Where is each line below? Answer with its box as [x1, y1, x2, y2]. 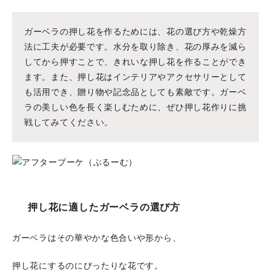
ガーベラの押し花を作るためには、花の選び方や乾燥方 [24, 27, 247, 36]
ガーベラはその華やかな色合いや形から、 [12, 233, 181, 243]
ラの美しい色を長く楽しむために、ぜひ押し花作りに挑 [24, 103, 247, 112]
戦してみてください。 [24, 118, 113, 127]
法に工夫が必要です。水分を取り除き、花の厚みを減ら [24, 42, 247, 51]
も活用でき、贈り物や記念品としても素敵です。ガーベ [24, 88, 247, 97]
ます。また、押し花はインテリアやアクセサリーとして [24, 73, 247, 82]
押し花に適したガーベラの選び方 [28, 202, 181, 212]
